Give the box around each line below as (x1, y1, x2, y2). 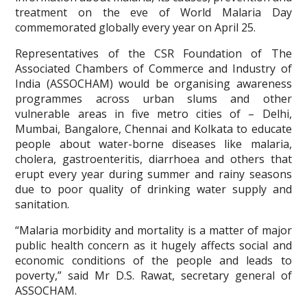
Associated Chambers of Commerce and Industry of (15, 61, 292, 76)
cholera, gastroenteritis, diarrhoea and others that (15, 151, 292, 167)
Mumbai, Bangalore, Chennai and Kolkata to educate (15, 121, 292, 136)
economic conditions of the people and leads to (15, 253, 292, 268)
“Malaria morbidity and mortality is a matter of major (15, 223, 292, 238)
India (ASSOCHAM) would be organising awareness (15, 76, 292, 91)
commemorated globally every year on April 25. (15, 20, 256, 35)
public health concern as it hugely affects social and (15, 238, 292, 253)
